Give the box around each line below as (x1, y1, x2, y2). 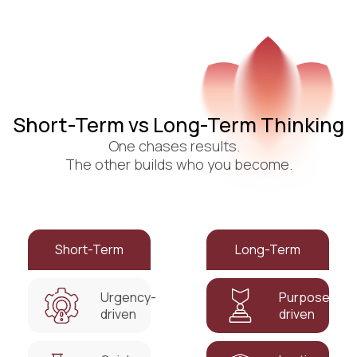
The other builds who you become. (65, 155, 292, 175)
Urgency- (100, 288, 157, 306)
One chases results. (108, 136, 249, 156)
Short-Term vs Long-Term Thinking (13, 111, 344, 139)
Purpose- (279, 288, 336, 306)
